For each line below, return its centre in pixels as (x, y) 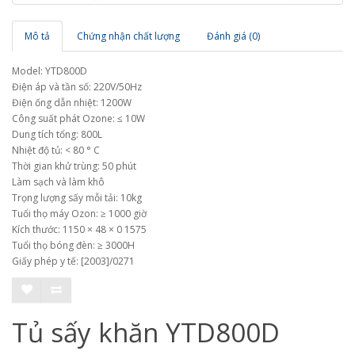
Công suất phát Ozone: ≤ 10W (78, 118)
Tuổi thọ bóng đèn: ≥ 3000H (73, 245)
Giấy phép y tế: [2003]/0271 (73, 261)
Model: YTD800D (50, 71)
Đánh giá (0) (233, 36)
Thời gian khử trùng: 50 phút (74, 166)
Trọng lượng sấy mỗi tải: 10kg (77, 197)
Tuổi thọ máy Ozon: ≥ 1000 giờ (79, 213)
